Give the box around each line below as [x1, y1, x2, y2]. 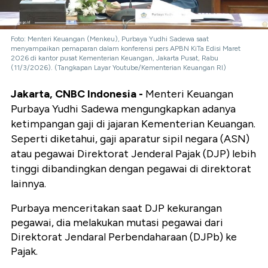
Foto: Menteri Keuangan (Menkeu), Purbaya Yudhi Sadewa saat [11, 34, 209, 43]
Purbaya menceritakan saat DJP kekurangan [11, 201, 222, 215]
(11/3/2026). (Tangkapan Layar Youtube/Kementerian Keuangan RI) [11, 63, 226, 72]
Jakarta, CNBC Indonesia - [11, 87, 145, 100]
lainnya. [11, 176, 46, 190]
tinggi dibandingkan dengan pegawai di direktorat [11, 162, 251, 175]
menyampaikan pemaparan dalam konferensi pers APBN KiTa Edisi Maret [11, 44, 240, 53]
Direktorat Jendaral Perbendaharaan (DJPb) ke [11, 230, 237, 243]
